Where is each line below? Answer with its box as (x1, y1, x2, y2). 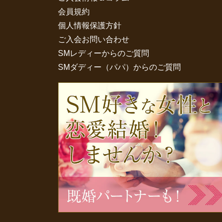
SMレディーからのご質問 (58, 49, 149, 57)
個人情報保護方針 (58, 21, 121, 30)
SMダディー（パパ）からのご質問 (58, 63, 181, 71)
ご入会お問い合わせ (58, 35, 129, 44)
